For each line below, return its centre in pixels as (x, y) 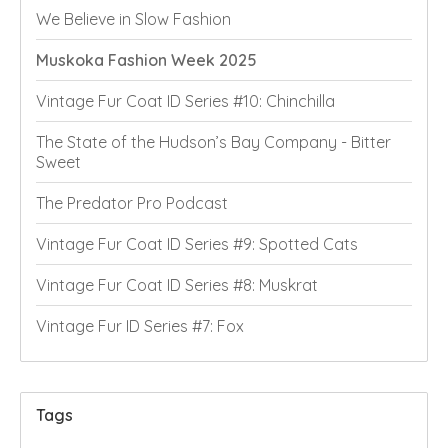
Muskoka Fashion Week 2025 (146, 60)
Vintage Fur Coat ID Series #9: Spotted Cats (197, 244)
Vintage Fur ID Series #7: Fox (140, 326)
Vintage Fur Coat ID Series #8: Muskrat (177, 285)
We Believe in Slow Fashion (133, 19)
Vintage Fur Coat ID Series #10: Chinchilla (185, 101)
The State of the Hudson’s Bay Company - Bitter (213, 142)
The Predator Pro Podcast (132, 203)
